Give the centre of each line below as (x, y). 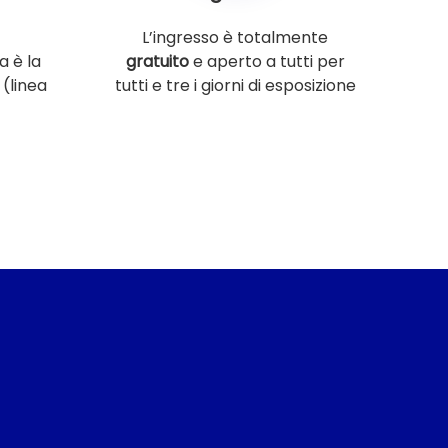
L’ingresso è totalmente (235, 37)
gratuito (157, 61)
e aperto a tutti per (266, 61)
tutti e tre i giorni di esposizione (235, 85)
